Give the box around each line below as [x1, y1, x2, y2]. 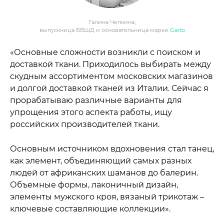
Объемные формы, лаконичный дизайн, [10, 180, 178, 189]
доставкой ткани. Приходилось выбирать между [10, 59, 211, 69]
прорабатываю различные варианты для [10, 95, 182, 105]
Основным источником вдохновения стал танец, [10, 144, 214, 153]
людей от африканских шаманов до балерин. [10, 168, 198, 177]
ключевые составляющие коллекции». [10, 204, 170, 213]
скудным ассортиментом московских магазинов [10, 71, 213, 81]
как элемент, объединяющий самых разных [10, 156, 191, 165]
